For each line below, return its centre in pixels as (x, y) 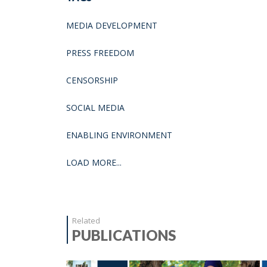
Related (86, 220)
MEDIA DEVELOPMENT (112, 25)
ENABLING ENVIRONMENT (119, 135)
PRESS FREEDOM (100, 52)
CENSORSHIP (92, 80)
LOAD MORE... (94, 162)
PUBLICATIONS (124, 235)
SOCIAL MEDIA (95, 107)
